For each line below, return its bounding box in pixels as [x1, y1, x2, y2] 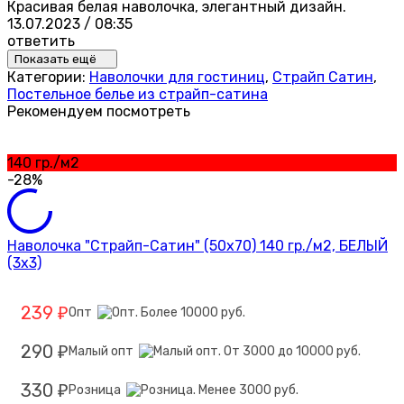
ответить [7, 32, 75, 50]
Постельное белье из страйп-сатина [7, 86, 268, 104]
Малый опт [69, 344, 139, 360]
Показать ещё [14, 52, 99, 67]
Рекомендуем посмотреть [7, 103, 190, 121]
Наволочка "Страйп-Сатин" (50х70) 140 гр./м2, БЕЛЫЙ [7, 237, 388, 255]
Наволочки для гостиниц [89, 69, 265, 87]
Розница [69, 382, 126, 399]
